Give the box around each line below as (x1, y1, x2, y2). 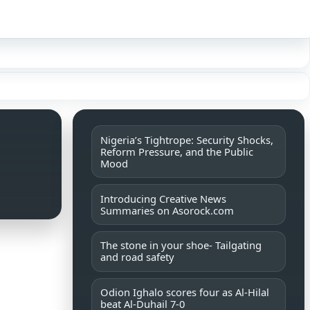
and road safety (100, 250, 175, 264)
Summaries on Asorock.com (100, 203, 235, 217)
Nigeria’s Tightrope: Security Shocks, (100, 132, 274, 147)
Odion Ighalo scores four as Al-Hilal (100, 285, 270, 300)
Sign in (241, 13, 271, 26)
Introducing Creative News (100, 191, 227, 206)
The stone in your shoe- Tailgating (100, 238, 262, 253)
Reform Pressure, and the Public (100, 144, 254, 158)
